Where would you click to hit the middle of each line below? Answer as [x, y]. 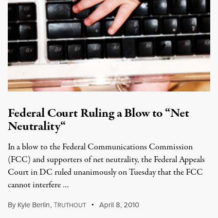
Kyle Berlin [34, 205]
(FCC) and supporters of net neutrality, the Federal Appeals [106, 160]
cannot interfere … [38, 185]
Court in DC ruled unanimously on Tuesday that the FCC [105, 173]
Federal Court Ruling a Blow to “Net [99, 113]
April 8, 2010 [118, 205]
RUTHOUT [72, 205]
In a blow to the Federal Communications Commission [100, 147]
